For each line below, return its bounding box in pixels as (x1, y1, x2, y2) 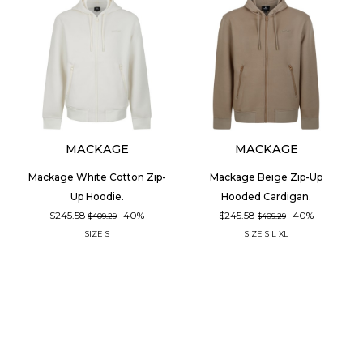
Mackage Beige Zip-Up (210, 170, 322, 183)
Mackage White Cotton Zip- (28, 170, 166, 183)
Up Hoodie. (70, 190, 124, 203)
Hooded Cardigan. (221, 190, 311, 203)
